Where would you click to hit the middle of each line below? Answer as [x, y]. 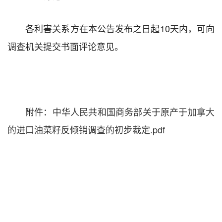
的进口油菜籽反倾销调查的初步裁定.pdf [86, 129]
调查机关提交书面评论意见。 [65, 46]
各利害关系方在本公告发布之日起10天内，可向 [120, 28]
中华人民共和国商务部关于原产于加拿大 [134, 111]
